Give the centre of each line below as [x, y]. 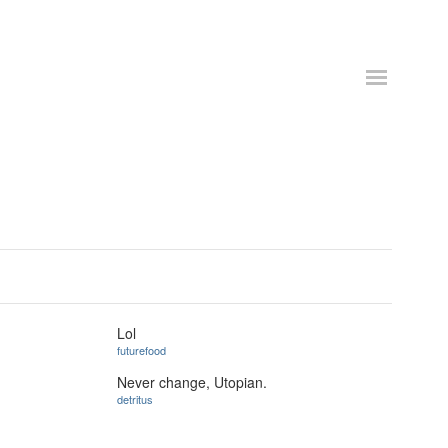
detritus [135, 398]
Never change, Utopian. [192, 381]
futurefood [141, 350]
